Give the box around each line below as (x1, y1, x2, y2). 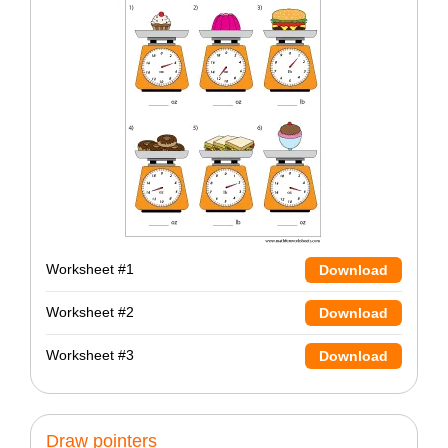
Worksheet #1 (46, 261, 134, 278)
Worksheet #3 (46, 347, 134, 364)
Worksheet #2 (46, 304, 134, 321)
